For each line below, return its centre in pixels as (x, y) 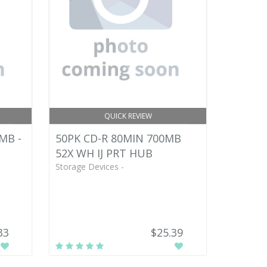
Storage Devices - (90, 167)
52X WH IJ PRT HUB (104, 153)
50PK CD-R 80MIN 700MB (119, 138)
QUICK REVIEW (128, 116)
